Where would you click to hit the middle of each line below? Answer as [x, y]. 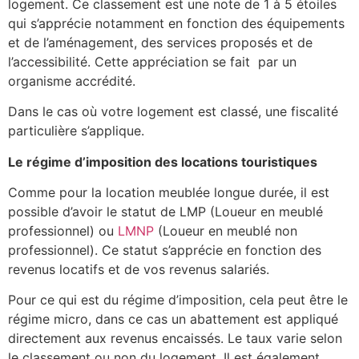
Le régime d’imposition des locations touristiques [164, 161]
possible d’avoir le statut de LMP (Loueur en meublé [165, 212]
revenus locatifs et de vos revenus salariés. [141, 270]
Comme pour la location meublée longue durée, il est [169, 193]
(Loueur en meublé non [226, 231]
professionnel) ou [63, 231]
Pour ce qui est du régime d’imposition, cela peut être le [178, 300]
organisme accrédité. [72, 81]
